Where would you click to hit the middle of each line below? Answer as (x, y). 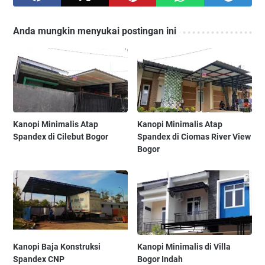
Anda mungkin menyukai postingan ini (95, 31)
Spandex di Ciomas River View (194, 137)
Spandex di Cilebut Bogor (61, 137)
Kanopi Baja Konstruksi (57, 247)
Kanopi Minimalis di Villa (184, 247)
